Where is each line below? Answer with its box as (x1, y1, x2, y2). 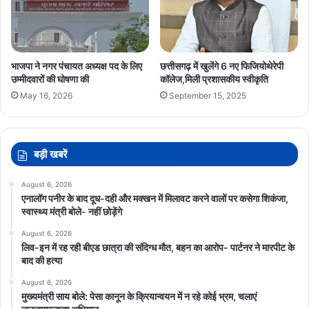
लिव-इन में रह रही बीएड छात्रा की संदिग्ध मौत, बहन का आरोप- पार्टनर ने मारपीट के (21, 241, 295, 253)
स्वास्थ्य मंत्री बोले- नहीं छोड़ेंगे (21, 205, 122, 217)
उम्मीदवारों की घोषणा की (11, 72, 89, 85)
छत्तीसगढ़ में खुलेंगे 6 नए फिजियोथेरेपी (160, 59, 283, 72)
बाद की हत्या (21, 254, 62, 266)
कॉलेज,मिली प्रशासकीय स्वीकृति (160, 72, 268, 85)
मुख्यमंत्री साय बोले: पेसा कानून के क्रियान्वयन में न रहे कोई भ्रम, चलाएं (21, 290, 257, 302)
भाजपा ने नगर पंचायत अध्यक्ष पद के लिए (11, 59, 142, 72)
